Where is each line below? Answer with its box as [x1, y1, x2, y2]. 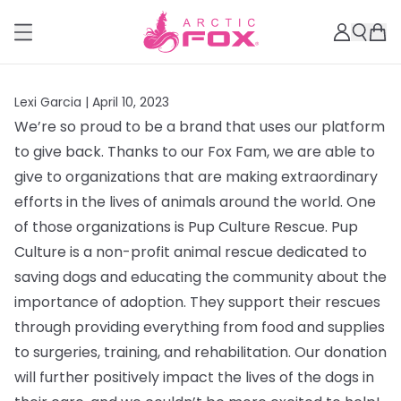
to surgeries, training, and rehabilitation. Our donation [14, 342, 387, 363]
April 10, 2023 [92, 93, 169, 111]
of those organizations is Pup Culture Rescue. [14, 217, 331, 237]
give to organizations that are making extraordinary [14, 166, 378, 187]
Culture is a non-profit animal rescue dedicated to [14, 242, 367, 262]
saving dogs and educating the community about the [14, 267, 387, 287]
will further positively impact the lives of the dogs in [14, 367, 374, 388]
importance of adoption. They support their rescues [14, 292, 380, 312]
